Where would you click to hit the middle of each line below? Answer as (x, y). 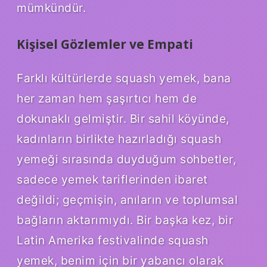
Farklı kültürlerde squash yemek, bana (124, 78)
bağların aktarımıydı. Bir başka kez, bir (125, 220)
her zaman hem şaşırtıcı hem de (107, 99)
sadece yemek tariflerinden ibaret (112, 180)
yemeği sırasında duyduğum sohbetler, (126, 159)
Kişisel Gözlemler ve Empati (105, 44)
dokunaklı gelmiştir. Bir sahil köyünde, (123, 119)
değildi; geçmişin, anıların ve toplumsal (127, 200)
